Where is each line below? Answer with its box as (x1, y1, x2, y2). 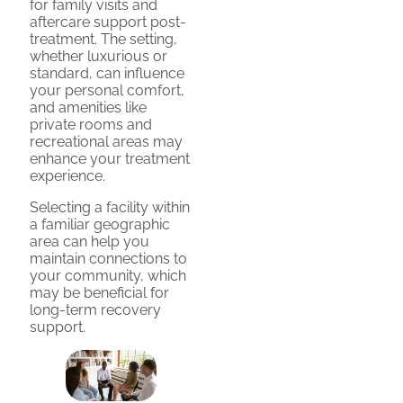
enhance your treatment (30, 150, 190, 168)
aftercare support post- (30, 13, 186, 31)
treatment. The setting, (30, 31, 177, 49)
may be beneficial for (30, 284, 169, 302)
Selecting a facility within (30, 199, 190, 217)
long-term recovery (30, 301, 161, 319)
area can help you (30, 233, 149, 251)
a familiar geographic (30, 216, 170, 234)
